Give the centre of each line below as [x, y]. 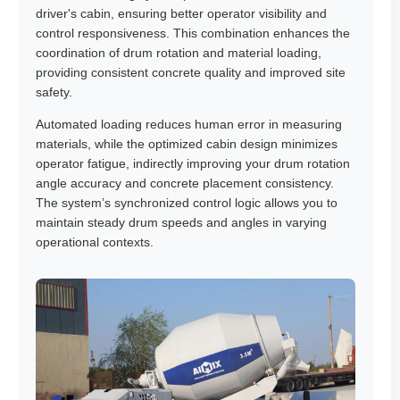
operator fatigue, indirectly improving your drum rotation [193, 163]
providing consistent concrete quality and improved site [191, 72]
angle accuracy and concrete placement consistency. [185, 183]
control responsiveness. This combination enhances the [193, 33]
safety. [54, 92]
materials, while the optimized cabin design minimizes [187, 144]
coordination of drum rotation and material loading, [179, 53]
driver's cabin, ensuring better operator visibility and [181, 13]
